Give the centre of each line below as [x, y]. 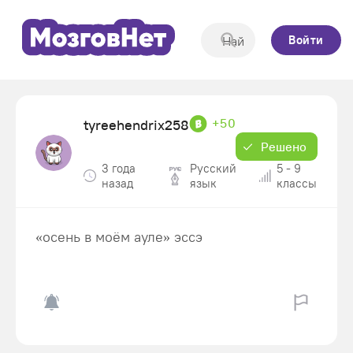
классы [296, 183]
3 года [119, 168]
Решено [284, 147]
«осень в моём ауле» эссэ [119, 237]
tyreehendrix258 [136, 125]
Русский [213, 168]
